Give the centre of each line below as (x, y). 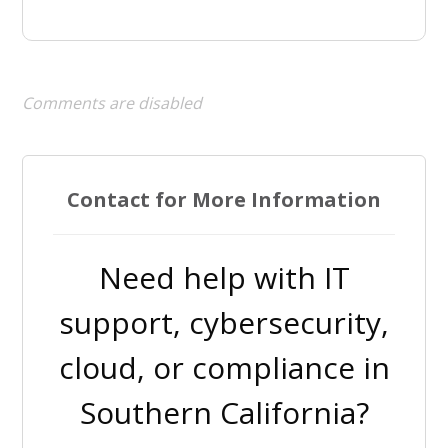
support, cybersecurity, (224, 322)
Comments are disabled (112, 102)
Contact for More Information (224, 199)
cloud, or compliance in (224, 367)
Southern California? (224, 412)
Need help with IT (224, 277)
